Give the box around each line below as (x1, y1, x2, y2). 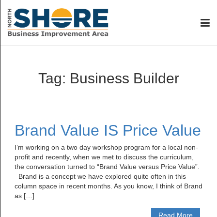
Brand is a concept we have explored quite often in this (15, 172, 186, 180)
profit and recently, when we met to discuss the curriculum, (15, 153, 194, 161)
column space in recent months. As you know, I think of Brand (15, 182, 202, 190)
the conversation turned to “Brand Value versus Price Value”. (15, 163, 200, 170)
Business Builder (69, 70, 179, 86)
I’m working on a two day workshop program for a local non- (15, 143, 198, 151)
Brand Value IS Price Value (15, 122, 201, 139)
